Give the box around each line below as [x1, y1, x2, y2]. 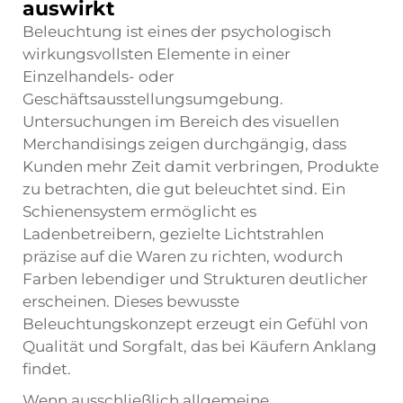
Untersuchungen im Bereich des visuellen [22, 112, 339, 130]
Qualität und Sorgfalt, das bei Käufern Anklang [22, 337, 377, 355]
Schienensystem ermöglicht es [22, 202, 256, 220]
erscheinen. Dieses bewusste [22, 292, 239, 310]
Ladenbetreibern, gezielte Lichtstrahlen [22, 225, 324, 243]
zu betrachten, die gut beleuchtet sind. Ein [22, 180, 345, 198]
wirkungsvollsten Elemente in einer [22, 45, 291, 63]
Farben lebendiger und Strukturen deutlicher [22, 270, 368, 288]
